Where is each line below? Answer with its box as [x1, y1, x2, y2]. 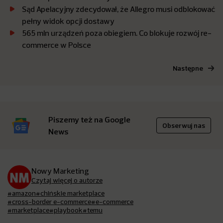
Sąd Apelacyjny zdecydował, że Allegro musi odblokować [22, 4, 215, 14]
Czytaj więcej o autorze [31, 176, 103, 185]
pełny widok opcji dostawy [22, 16, 114, 26]
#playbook [49, 206, 83, 215]
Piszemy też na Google [48, 114, 130, 125]
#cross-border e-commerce [7, 197, 91, 207]
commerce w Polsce [22, 40, 91, 50]
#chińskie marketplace [36, 189, 105, 198]
